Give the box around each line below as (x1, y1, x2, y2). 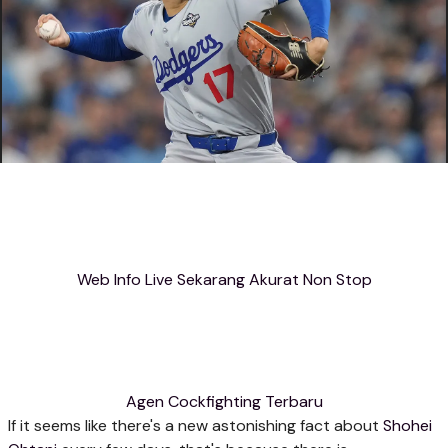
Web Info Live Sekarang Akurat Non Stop (76, 269, 372, 291)
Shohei (383, 414, 432, 436)
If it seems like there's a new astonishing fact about (8, 414, 383, 436)
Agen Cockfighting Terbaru (125, 390, 323, 412)
